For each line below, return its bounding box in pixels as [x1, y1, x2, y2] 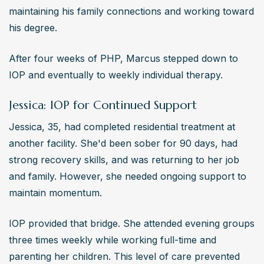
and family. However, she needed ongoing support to [9, 170, 246, 182]
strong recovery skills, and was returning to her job [9, 153, 239, 166]
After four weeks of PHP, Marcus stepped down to [9, 52, 238, 64]
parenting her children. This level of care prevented [9, 250, 240, 262]
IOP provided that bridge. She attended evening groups [9, 217, 255, 229]
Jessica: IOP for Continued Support [9, 97, 197, 113]
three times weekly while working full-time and [9, 233, 216, 246]
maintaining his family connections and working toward [9, 5, 254, 17]
